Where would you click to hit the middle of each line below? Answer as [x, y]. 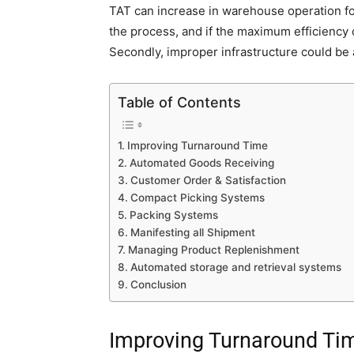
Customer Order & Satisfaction [208, 180]
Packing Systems [173, 215]
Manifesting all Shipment [192, 232]
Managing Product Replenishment [213, 249]
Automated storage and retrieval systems [235, 267]
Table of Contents [179, 102]
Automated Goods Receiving [201, 162]
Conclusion [158, 284]
